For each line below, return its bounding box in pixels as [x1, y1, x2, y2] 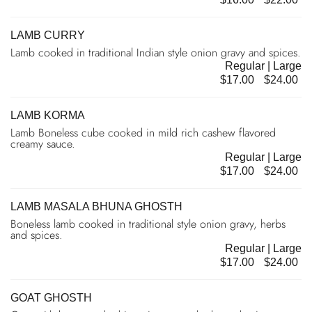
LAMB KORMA [10, 109, 85, 121]
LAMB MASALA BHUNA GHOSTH [10, 200, 182, 212]
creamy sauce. [10, 135, 75, 152]
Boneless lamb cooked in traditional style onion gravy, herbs [10, 215, 286, 232]
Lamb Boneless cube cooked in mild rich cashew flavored [10, 124, 276, 141]
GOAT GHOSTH [10, 291, 92, 304]
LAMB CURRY [10, 29, 85, 41]
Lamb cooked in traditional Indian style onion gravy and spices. [10, 44, 301, 61]
